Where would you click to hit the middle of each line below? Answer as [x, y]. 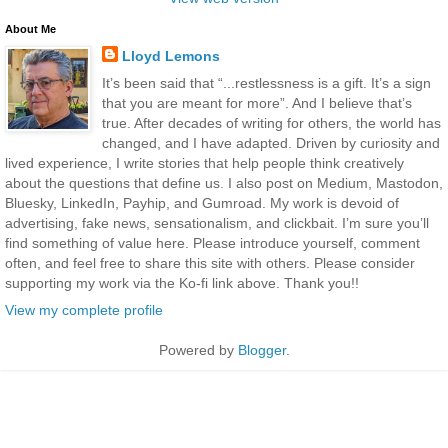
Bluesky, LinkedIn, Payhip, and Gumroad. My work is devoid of [202, 202]
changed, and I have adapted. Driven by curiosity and [270, 142]
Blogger [261, 349]
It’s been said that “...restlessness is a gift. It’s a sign [266, 82]
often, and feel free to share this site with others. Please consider [210, 262]
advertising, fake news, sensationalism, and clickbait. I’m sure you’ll [217, 222]
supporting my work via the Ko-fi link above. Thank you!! [182, 282]
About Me [30, 28]
